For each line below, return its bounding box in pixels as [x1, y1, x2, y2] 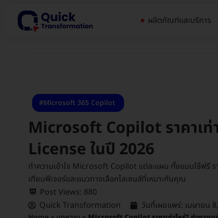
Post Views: [40, 186, 82, 198]
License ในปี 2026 [28, 137, 154, 161]
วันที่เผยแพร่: [142, 199, 183, 211]
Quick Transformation [39, 199, 121, 211]
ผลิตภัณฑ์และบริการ [147, 15, 215, 26]
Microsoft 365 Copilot [43, 97, 115, 108]
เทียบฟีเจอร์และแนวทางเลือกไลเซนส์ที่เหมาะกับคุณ [28, 173, 186, 185]
